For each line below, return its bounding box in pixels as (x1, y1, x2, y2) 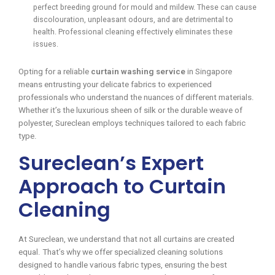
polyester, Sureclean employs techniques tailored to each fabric (18, 118, 246, 128)
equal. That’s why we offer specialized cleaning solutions (18, 247, 223, 257)
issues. (33, 39, 58, 48)
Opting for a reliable (18, 66, 91, 76)
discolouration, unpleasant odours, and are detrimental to (33, 14, 233, 24)
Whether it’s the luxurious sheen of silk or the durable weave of (18, 105, 242, 115)
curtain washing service (91, 66, 185, 76)
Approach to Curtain (18, 172, 226, 200)
